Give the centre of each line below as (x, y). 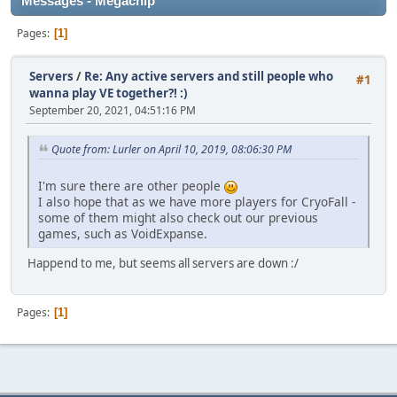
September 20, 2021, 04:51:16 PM (113, 110)
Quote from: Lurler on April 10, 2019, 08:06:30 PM (171, 150)
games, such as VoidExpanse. (123, 234)
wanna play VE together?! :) (109, 93)
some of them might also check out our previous (178, 218)
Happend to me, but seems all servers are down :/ (163, 264)
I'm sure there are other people (131, 186)
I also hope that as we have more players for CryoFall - (197, 202)
